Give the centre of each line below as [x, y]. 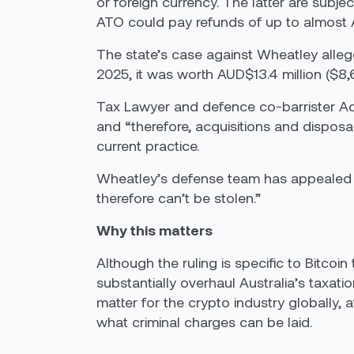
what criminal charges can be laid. [204, 322]
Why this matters [156, 230]
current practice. [148, 145]
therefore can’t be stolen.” [179, 198]
